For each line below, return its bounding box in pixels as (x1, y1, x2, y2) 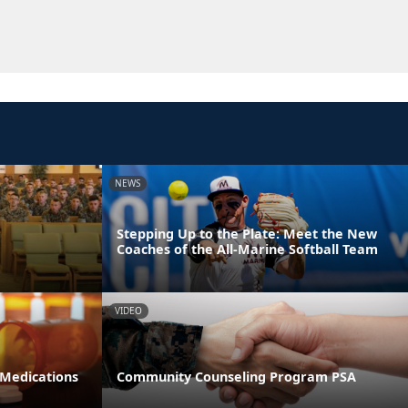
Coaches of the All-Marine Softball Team (117, 240, 378, 258)
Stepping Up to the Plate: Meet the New (117, 224, 377, 242)
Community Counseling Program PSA (117, 367, 356, 385)
